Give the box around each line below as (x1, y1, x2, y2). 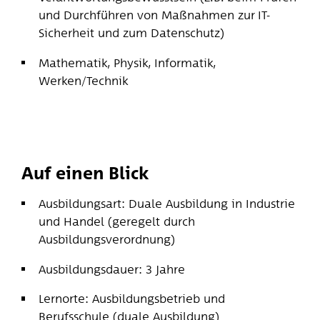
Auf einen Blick (21, 161, 149, 184)
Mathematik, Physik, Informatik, (39, 54, 216, 70)
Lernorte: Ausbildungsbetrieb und (39, 291, 226, 306)
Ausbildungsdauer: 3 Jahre (39, 261, 186, 276)
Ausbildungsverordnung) (39, 231, 176, 246)
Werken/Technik (39, 72, 129, 88)
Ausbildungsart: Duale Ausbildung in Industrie (39, 195, 296, 211)
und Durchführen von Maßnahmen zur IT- (39, 6, 271, 22)
